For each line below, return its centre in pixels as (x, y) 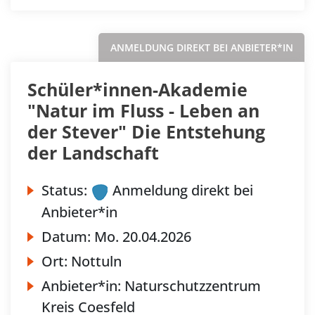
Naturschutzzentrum (193, 285)
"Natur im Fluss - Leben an (143, 111)
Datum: (68, 236)
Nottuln (96, 261)
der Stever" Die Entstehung (146, 132)
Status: (64, 191)
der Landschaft (93, 153)
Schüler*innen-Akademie (137, 90)
